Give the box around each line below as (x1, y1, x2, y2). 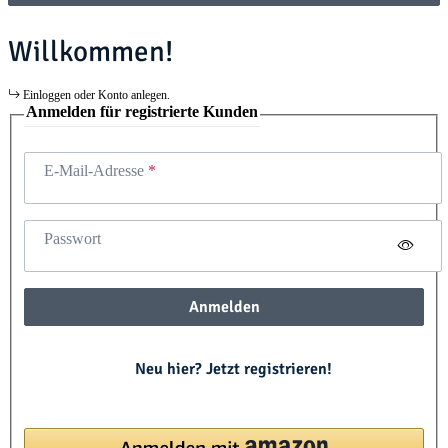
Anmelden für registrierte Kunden (26, 102, 258, 120)
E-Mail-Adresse (44, 162, 148, 180)
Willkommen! (8, 33, 173, 69)
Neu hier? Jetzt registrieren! (134, 359, 332, 380)
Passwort (44, 230, 101, 248)
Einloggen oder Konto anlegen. (23, 87, 170, 102)
